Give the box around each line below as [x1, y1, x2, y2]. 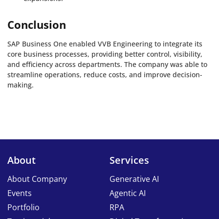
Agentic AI [109, 188, 146, 199]
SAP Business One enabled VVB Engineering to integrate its [7, 39, 202, 49]
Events [7, 188, 32, 199]
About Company [7, 174, 67, 185]
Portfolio [7, 202, 40, 213]
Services [109, 153, 149, 167]
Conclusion [7, 17, 66, 32]
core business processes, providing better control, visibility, [7, 49, 202, 59]
